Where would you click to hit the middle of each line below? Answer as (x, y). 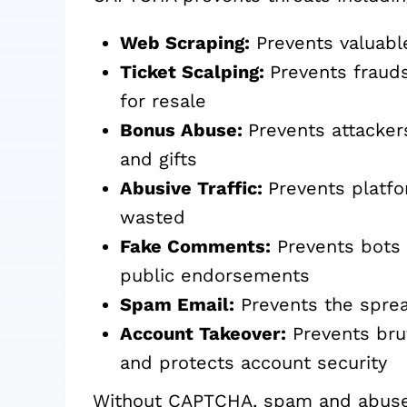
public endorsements (215, 276)
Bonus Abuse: (184, 130)
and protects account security (253, 363)
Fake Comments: (195, 247)
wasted (153, 218)
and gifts (159, 159)
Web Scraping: (185, 43)
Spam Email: (177, 305)
